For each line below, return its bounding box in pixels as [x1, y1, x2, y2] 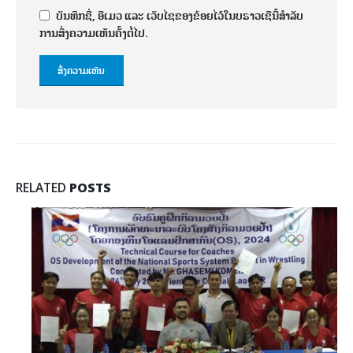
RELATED [16, 178, 69, 196]
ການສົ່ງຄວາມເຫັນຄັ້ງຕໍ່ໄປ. [39, 25, 148, 40]
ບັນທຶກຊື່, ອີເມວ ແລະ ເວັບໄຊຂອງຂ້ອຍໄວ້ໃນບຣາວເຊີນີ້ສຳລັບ [56, 8, 303, 23]
